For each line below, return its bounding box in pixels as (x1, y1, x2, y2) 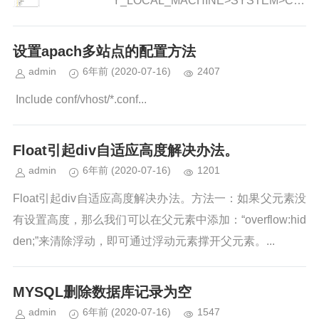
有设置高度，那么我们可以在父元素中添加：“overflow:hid (13, 214, 306, 226)
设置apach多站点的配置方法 (13, 43, 196, 59)
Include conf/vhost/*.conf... (13, 93, 147, 105)
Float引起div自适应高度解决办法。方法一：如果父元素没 (13, 192, 306, 204)
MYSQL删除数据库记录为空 (13, 284, 192, 300)
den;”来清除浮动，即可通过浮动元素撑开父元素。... (13, 235, 275, 247)
